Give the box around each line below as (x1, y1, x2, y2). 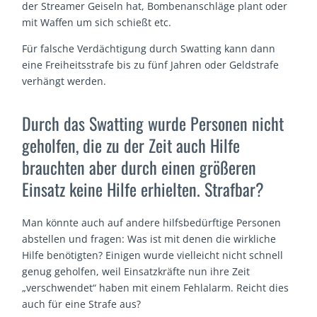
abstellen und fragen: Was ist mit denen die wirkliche (22, 232, 277, 246)
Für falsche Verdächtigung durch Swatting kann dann (22, 41, 276, 55)
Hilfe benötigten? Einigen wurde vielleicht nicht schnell (22, 248, 284, 263)
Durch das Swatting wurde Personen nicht (22, 110, 284, 137)
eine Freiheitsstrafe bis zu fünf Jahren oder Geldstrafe (22, 57, 279, 71)
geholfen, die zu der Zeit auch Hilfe (22, 132, 241, 158)
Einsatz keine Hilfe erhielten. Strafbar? (22, 176, 265, 202)
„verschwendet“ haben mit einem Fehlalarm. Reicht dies (22, 281, 289, 295)
